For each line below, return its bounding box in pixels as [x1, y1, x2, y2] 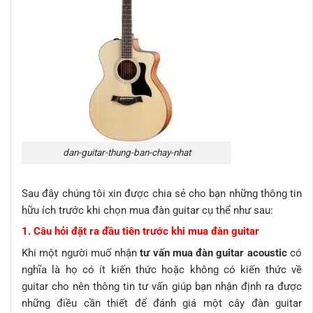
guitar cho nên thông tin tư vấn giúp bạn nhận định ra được [22, 280, 302, 293]
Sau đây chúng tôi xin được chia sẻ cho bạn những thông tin [22, 187, 302, 200]
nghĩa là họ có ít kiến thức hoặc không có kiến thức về [22, 263, 302, 277]
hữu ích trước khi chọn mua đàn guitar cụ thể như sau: [22, 203, 273, 217]
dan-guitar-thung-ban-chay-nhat [62, 147, 191, 159]
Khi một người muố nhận [22, 247, 138, 260]
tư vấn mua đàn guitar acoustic [137, 247, 287, 260]
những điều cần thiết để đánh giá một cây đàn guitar [22, 297, 302, 310]
